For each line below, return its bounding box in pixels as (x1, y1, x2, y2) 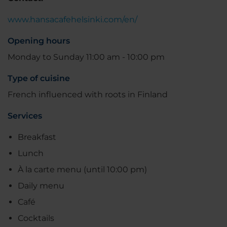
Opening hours (8, 35, 70, 46)
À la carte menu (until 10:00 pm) (18, 164, 147, 174)
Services (8, 110, 42, 121)
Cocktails (18, 213, 54, 223)
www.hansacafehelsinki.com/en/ (8, 14, 137, 24)
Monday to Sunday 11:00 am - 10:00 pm (8, 52, 165, 62)
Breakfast (18, 132, 56, 142)
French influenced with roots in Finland (8, 89, 168, 99)
